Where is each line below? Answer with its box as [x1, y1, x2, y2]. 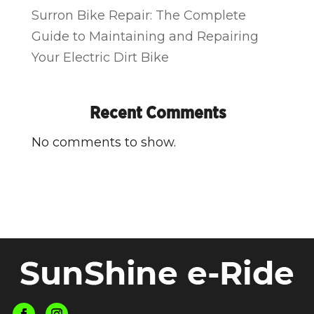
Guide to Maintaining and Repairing [32, 28, 259, 44]
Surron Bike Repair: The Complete [32, 7, 247, 23]
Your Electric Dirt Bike [32, 49, 170, 65]
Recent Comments [89, 105, 226, 123]
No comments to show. [32, 135, 177, 151]
